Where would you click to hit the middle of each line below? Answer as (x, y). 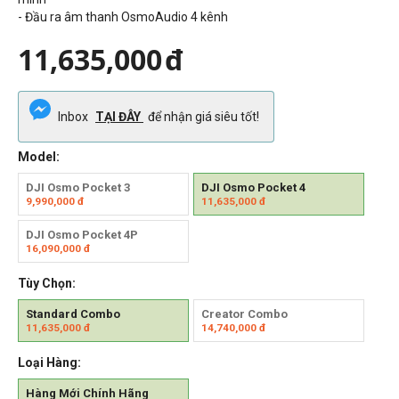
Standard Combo (73, 313)
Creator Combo (244, 313)
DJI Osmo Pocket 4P (82, 234)
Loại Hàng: (49, 362)
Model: (39, 156)
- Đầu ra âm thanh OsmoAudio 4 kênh (123, 16)
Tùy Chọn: (47, 283)
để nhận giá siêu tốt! (204, 116)
